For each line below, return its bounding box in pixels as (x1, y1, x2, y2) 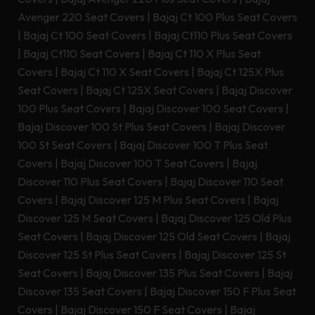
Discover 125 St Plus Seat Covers (18, 247, 176, 262)
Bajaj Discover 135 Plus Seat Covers (86, 266, 259, 281)
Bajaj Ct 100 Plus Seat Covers (153, 10, 297, 25)
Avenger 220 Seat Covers (18, 10, 145, 25)
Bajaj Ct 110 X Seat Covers (60, 65, 189, 79)
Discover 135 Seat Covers (18, 284, 142, 299)
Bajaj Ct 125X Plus (197, 65, 284, 79)
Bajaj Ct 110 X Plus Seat (148, 46, 261, 61)
